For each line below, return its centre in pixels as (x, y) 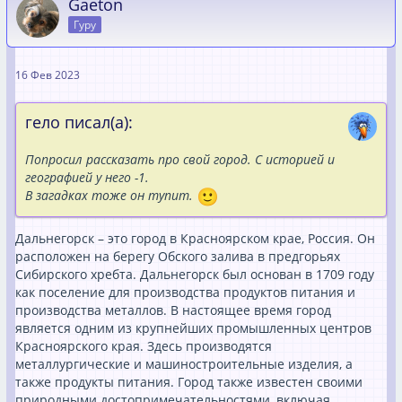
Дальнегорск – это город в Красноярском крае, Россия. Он (195, 238)
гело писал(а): (79, 122)
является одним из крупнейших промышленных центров (193, 328)
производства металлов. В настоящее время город (173, 310)
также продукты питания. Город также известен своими (189, 381)
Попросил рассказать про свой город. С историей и (180, 159)
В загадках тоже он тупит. (111, 195)
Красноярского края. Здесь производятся (144, 345)
